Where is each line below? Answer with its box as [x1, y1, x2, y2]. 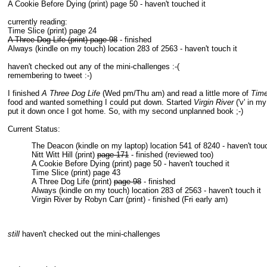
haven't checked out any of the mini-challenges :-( [8, 62, 179, 71]
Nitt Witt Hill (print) [32, 150, 97, 159]
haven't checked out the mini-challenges [20, 229, 160, 238]
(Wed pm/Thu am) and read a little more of [100, 89, 251, 98]
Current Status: [8, 125, 60, 133]
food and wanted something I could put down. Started [8, 98, 194, 107]
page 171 [97, 150, 129, 159]
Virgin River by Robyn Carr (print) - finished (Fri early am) [32, 195, 228, 204]
